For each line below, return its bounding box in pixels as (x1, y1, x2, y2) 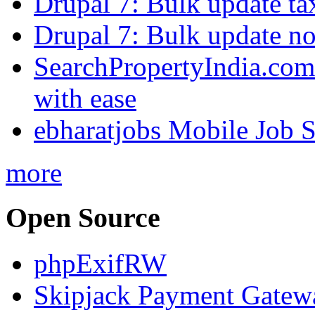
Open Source (6, 202, 160, 234)
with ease (34, 82, 136, 113)
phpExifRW (34, 248, 167, 279)
